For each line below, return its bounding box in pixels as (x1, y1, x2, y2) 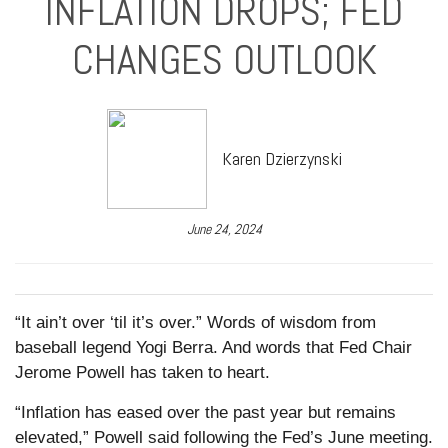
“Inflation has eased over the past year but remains (15, 402, 396, 422)
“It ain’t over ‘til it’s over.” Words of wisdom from (15, 312, 376, 332)
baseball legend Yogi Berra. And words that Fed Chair (15, 337, 412, 357)
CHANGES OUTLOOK (71, 32, 377, 86)
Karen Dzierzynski (221, 147, 342, 170)
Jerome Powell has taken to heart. (15, 362, 270, 382)
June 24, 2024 (186, 219, 262, 238)
